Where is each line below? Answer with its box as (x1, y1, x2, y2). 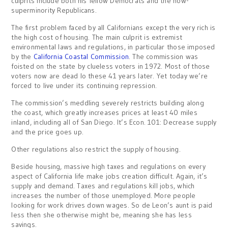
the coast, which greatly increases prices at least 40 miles (11, 108, 197, 117)
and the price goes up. (11, 127, 84, 136)
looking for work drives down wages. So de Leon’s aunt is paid (11, 201, 213, 210)
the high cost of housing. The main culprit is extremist (11, 33, 182, 42)
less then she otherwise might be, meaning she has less (11, 210, 192, 219)
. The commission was (128, 52, 198, 61)
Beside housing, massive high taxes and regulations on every (11, 162, 206, 171)
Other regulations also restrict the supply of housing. (11, 145, 181, 154)
